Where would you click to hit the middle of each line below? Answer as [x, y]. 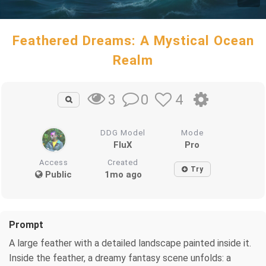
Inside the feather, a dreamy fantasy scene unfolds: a [120, 258]
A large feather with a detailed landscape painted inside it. [130, 243]
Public [58, 174]
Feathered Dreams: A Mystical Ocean [133, 40]
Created [123, 162]
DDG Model [123, 132]
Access [53, 162]
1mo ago [123, 174]
